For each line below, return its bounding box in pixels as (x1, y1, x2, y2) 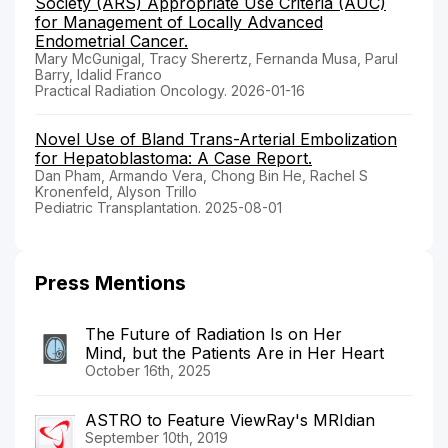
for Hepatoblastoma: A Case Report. (35, 147, 312, 168)
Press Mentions (35, 270, 186, 295)
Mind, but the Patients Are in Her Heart (85, 342, 384, 363)
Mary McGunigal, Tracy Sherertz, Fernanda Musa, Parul (35, 49, 398, 67)
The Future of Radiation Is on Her (85, 323, 342, 344)
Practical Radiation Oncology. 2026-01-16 (35, 81, 305, 99)
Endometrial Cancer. (35, 30, 188, 51)
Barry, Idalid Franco (35, 65, 162, 83)
